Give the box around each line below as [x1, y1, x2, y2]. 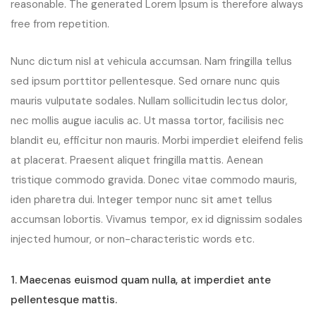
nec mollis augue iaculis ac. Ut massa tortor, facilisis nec [11, 114, 284, 128]
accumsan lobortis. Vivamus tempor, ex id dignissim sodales [11, 212, 303, 227]
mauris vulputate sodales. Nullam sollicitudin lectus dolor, [11, 94, 288, 109]
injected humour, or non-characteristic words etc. [11, 232, 255, 247]
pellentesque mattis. [11, 293, 117, 308]
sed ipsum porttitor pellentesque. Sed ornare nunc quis [11, 74, 280, 89]
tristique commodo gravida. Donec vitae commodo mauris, [11, 173, 297, 188]
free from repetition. [11, 17, 109, 32]
